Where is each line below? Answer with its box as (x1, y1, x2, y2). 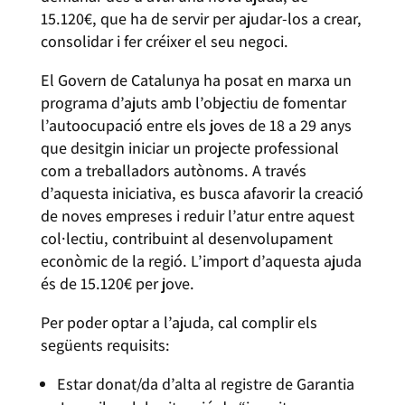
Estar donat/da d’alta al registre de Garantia (56, 373, 354, 394)
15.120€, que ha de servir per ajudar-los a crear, (40, 8, 362, 29)
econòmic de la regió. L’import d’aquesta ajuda (40, 250, 362, 271)
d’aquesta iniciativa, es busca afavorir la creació (40, 183, 363, 203)
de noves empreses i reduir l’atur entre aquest (40, 205, 354, 226)
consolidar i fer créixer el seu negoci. (40, 31, 296, 52)
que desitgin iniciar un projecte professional (40, 137, 339, 158)
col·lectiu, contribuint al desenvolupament (40, 228, 333, 249)
